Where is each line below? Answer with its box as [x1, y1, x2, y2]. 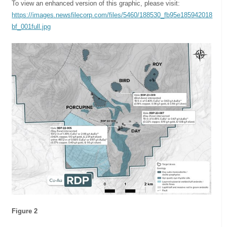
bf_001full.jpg [12, 22, 51, 30]
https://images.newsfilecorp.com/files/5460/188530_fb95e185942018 [12, 11, 213, 19]
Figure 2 [12, 207, 38, 215]
